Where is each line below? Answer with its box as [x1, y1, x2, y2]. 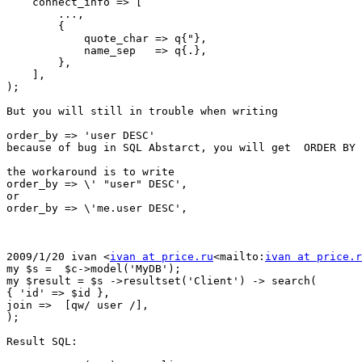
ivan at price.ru [110, 250, 213, 263]
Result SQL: [6, 335, 78, 348]
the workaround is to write [6, 166, 175, 179]
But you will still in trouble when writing [6, 105, 278, 118]
